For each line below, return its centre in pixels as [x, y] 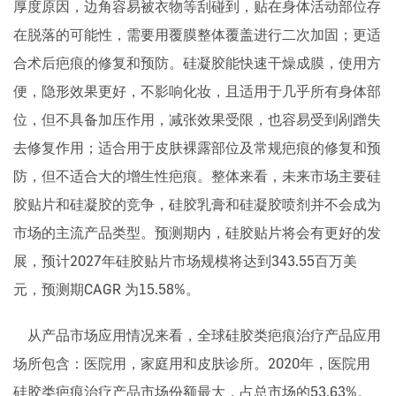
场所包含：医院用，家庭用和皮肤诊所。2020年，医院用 [192, 364]
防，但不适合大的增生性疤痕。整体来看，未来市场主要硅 [197, 176]
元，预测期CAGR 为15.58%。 [107, 289]
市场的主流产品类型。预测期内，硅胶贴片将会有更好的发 [197, 233]
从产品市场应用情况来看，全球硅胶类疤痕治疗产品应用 [197, 335]
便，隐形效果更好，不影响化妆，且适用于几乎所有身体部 [197, 91]
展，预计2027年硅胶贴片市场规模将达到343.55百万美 [185, 261]
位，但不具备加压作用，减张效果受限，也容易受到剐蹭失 [197, 120]
